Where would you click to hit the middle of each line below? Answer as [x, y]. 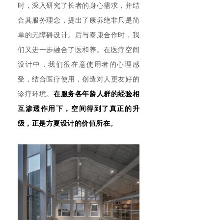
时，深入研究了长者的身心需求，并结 [79, 6]
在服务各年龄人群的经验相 [96, 94]
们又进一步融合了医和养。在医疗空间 [79, 50]
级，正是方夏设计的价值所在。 [68, 124]
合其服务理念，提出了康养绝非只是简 [79, 21]
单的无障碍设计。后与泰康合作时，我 [79, 35]
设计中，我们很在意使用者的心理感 [79, 65]
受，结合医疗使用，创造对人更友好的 [79, 80]
